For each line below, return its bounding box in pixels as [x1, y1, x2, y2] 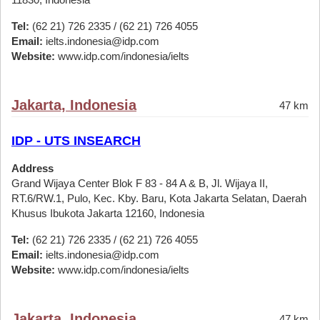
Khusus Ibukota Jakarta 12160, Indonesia [11, 207, 204, 219]
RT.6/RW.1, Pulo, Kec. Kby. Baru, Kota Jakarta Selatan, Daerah [11, 192, 306, 204]
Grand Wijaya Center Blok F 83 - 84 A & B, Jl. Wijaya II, [11, 177, 268, 189]
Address [11, 162, 54, 174]
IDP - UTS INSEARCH [11, 134, 141, 148]
